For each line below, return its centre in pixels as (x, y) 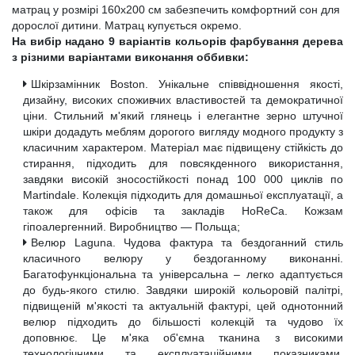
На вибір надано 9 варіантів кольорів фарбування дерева (177, 41)
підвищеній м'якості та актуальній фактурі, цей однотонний (183, 305)
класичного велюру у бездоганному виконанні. (183, 258)
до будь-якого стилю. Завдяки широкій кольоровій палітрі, (183, 290)
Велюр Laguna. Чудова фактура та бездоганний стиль (187, 242)
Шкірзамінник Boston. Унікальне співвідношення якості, (187, 84)
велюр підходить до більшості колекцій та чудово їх (183, 321)
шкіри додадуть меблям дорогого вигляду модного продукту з (183, 131)
